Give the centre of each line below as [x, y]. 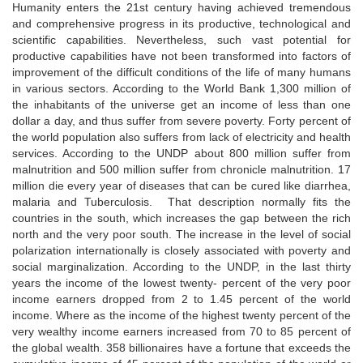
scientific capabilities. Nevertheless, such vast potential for [181, 39]
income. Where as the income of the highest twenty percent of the [181, 315]
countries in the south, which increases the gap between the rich [181, 218]
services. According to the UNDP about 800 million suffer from [181, 153]
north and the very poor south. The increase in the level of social [181, 234]
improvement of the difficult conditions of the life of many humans [181, 72]
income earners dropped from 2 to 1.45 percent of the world [181, 299]
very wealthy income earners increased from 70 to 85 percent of [181, 331]
